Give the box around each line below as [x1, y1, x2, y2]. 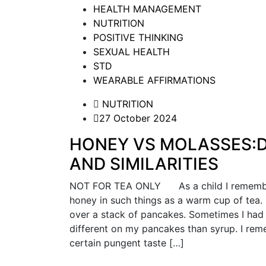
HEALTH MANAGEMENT [93, 3, 201, 15]
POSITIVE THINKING [93, 31, 183, 44]
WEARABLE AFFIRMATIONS [93, 74, 216, 87]
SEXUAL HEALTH [93, 46, 170, 58]
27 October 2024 [99, 112, 177, 125]
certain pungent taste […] [69, 237, 184, 249]
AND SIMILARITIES [69, 154, 218, 175]
